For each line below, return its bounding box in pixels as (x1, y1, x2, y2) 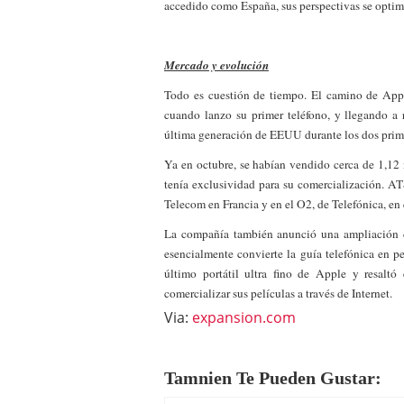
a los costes (257, 4, 327, 21)
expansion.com (192, 308, 296, 328)
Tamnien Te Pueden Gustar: (164, 368, 381, 389)
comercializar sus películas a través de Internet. (164, 284, 392, 301)
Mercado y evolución (164, 56, 269, 73)
